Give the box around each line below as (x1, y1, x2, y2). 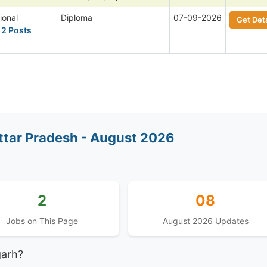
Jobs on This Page (6, 215, 79, 226)
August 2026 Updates (162, 215, 249, 226)
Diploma (61, 12, 92, 23)
